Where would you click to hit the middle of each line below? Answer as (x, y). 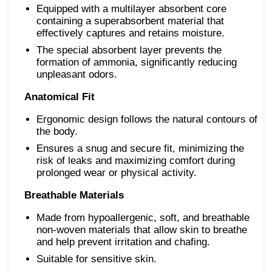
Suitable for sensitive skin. (97, 259)
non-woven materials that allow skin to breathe (142, 230)
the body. (57, 132)
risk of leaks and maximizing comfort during (136, 161)
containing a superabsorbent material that (130, 21)
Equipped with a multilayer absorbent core (131, 9)
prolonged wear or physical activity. (117, 173)
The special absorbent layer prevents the (129, 50)
